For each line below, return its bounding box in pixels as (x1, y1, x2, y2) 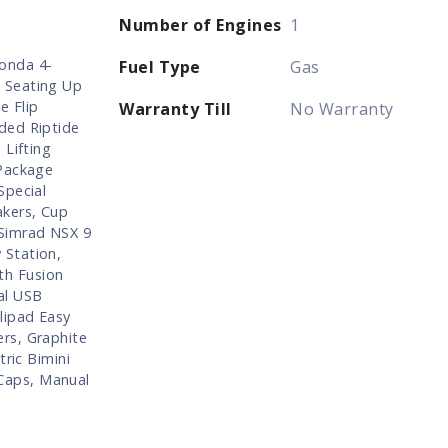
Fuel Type (119, 55, 201, 78)
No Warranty (290, 97, 394, 120)
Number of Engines (119, 13, 282, 36)
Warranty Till (119, 97, 232, 120)
